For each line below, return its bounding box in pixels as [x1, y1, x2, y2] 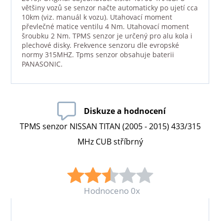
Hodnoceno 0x [83, 184, 140, 196]
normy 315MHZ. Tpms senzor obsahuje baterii [21, 50, 174, 60]
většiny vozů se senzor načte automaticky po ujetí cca [21, 3, 198, 13]
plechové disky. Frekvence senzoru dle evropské [21, 40, 179, 50]
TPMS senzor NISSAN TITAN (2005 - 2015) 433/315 [20, 121, 201, 132]
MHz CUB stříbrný [77, 136, 144, 147]
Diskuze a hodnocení [84, 106, 166, 117]
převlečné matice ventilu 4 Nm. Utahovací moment [21, 22, 189, 32]
